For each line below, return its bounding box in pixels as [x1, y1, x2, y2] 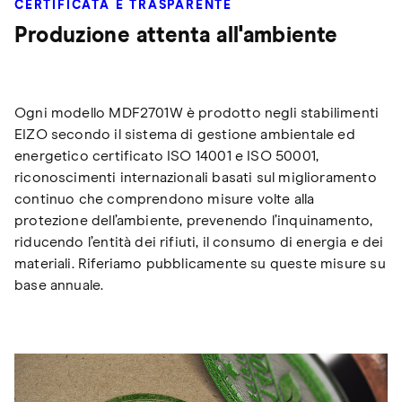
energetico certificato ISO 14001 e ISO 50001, [14, 148, 319, 163]
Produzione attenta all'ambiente [14, 24, 338, 47]
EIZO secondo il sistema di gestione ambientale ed [14, 127, 355, 142]
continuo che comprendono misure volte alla [14, 191, 315, 206]
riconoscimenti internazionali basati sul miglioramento [14, 170, 377, 185]
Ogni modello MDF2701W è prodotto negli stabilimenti [14, 105, 380, 120]
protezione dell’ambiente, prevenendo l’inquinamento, [14, 213, 373, 228]
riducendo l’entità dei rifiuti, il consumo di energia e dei [14, 234, 384, 249]
